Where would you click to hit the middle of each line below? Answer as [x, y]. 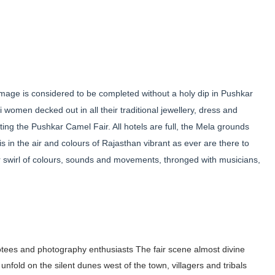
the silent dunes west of [86, 265]
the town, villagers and [177, 265]
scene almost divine [205, 249]
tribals [234, 265]
